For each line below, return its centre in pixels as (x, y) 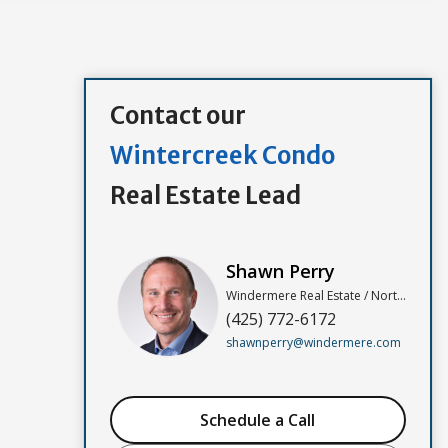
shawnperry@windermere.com (313, 343)
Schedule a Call (258, 419)
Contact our (177, 116)
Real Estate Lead (205, 196)
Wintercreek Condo (222, 156)
